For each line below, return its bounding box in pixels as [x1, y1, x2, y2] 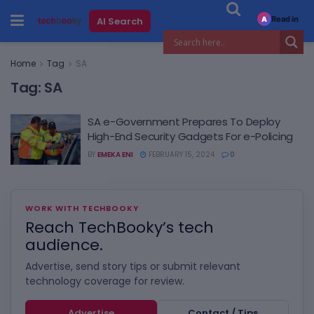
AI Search [97, 14, 143, 28]
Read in [271, 13, 299, 24]
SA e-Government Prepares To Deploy [88, 114, 280, 129]
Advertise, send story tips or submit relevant [25, 259, 240, 273]
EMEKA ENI [97, 149, 133, 160]
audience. [25, 233, 103, 256]
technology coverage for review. [25, 273, 184, 288]
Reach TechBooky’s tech [25, 216, 214, 238]
